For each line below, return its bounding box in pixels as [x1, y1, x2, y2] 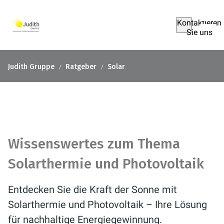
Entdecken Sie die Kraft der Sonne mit [8, 183, 177, 195]
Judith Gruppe [8, 62, 54, 71]
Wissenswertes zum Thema [8, 135, 180, 152]
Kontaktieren [177, 18, 221, 27]
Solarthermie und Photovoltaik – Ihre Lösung [8, 198, 207, 210]
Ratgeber [65, 62, 96, 71]
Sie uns [186, 27, 212, 37]
